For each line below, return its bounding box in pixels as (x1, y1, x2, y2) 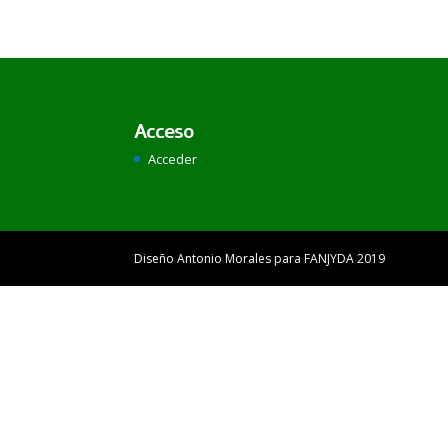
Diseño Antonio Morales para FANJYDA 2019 (134, 250, 386, 268)
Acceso (134, 118, 194, 145)
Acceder (148, 149, 198, 168)
